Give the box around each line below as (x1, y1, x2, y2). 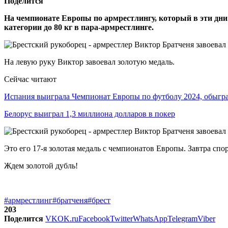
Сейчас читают (4, 74, 56, 83)
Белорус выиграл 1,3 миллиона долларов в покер (4, 109, 175, 118)
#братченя (52, 195, 88, 205)
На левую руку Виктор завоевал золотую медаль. (4, 57, 175, 66)
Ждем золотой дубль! (4, 161, 78, 170)
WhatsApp (133, 214, 167, 223)
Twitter (110, 214, 133, 223)
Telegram (167, 214, 197, 223)
